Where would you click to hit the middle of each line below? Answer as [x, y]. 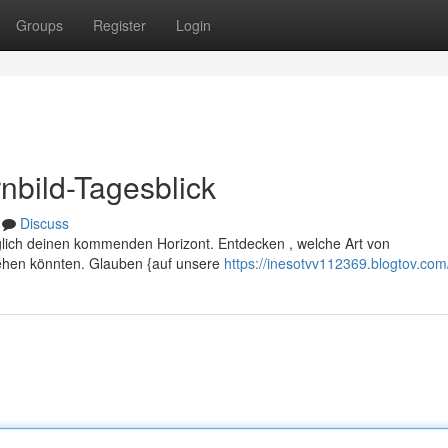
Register [119, 25]
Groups [39, 25]
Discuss [44, 223]
